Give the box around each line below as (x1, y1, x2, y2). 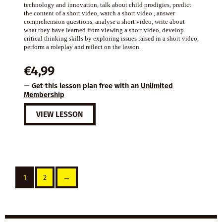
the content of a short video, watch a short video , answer (23, 9, 175, 17)
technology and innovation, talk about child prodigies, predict (23, 1, 191, 9)
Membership (23, 90, 64, 100)
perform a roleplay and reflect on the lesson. (23, 43, 141, 51)
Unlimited (140, 81, 173, 91)
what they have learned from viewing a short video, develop (23, 26, 184, 34)
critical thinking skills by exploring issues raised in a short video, (23, 35, 199, 43)
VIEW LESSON (36, 109, 83, 119)
